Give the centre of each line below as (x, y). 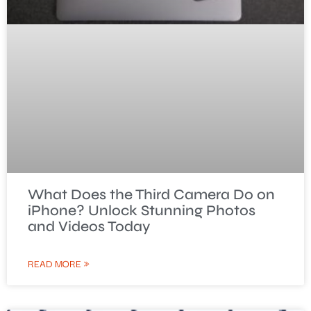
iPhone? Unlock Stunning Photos (142, 210)
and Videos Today (89, 226)
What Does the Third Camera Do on (151, 194)
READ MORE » (59, 263)
